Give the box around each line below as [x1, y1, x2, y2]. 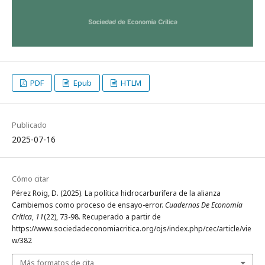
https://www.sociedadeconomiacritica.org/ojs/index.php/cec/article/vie [12, 223, 251, 234]
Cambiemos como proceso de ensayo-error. [12, 199, 165, 210]
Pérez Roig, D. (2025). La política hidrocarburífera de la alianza [12, 188, 221, 198]
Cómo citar [12, 173, 49, 184]
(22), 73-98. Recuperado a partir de [44, 211, 161, 222]
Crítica [12, 211, 32, 222]
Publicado [12, 119, 47, 130]
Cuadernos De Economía [165, 199, 243, 210]
